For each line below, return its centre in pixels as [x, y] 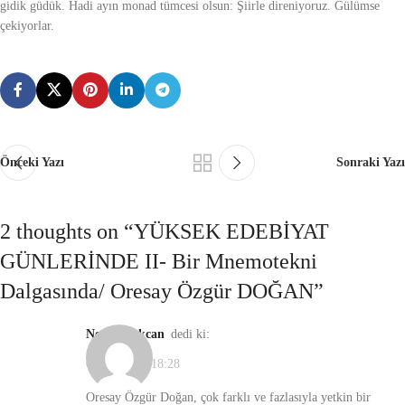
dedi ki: [190, 334]
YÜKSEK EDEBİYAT [231, 231]
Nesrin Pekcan [130, 334]
